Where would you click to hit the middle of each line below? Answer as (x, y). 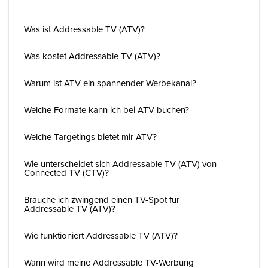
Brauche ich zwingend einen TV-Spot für (102, 200)
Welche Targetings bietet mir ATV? (90, 137)
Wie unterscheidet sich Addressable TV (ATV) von (120, 164)
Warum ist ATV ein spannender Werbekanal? (110, 83)
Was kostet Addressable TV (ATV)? (92, 56)
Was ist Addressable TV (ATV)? (84, 29)
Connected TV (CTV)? (66, 173)
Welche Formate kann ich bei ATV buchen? (106, 110)
